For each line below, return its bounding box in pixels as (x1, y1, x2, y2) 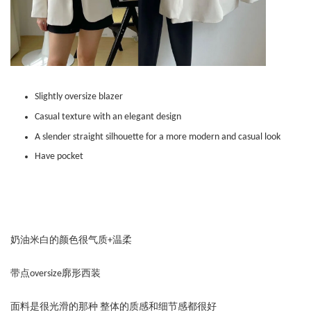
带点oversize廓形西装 (10, 269, 101, 280)
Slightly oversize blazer (35, 92, 123, 103)
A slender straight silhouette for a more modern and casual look (35, 131, 280, 142)
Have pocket (35, 151, 85, 162)
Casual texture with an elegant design (35, 112, 181, 122)
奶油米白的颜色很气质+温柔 (10, 235, 132, 246)
